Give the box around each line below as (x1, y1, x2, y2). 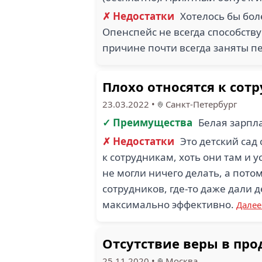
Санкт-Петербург (163, 98, 237, 110)
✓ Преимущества (102, 116, 192, 129)
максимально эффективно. (102, 198, 236, 211)
